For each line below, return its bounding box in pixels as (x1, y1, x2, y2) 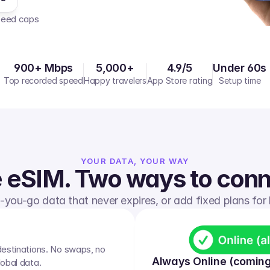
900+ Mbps (14, 61, 73, 74)
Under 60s (213, 61, 267, 74)
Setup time (219, 75, 261, 86)
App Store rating (146, 75, 213, 86)
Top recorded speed (3, 75, 83, 86)
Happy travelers (83, 75, 146, 86)
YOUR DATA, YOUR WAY (81, 156, 189, 166)
